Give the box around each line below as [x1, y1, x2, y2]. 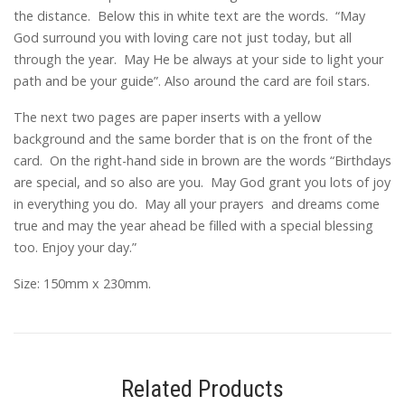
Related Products [121, 374, 284, 403]
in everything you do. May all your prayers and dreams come [14, 194, 380, 212]
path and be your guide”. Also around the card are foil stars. [14, 71, 370, 89]
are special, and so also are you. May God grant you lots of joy [14, 173, 391, 191]
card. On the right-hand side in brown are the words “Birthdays [14, 151, 391, 169]
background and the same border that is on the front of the [14, 129, 372, 147]
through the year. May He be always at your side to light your [14, 50, 383, 68]
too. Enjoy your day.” [14, 238, 137, 256]
